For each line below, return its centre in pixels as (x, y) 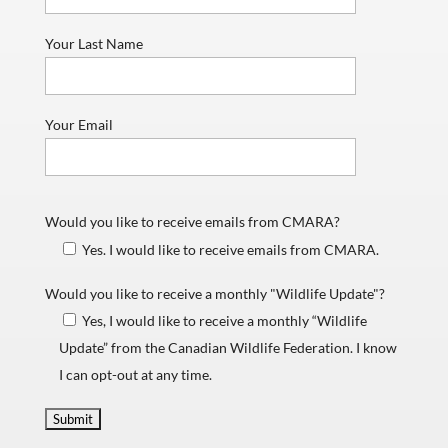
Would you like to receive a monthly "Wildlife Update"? (214, 293)
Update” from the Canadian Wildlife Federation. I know (228, 347)
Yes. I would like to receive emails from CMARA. (231, 249)
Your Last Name (93, 43)
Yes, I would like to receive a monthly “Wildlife (225, 320)
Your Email (78, 124)
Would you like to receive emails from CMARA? (192, 221)
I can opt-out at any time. (136, 374)
